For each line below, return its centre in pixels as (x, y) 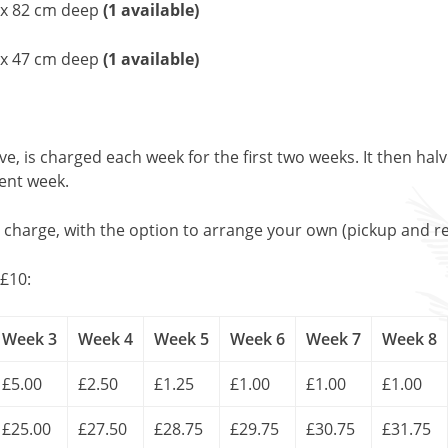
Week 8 (409, 339)
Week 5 (181, 339)
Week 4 (105, 339)
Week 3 (29, 339)
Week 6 (257, 339)
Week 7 (333, 339)
